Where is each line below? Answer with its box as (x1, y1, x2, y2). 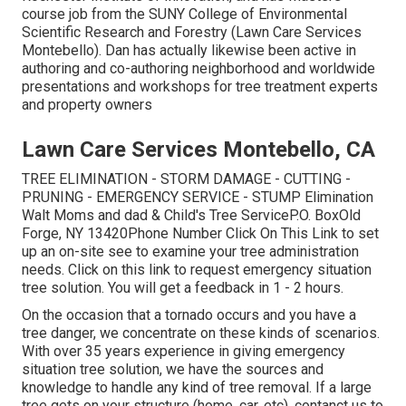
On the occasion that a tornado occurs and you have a (22, 306, 356, 324)
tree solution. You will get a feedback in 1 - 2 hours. (22, 279, 343, 297)
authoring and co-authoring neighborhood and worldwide (22, 60, 375, 78)
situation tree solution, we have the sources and (22, 361, 324, 379)
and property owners (22, 96, 152, 114)
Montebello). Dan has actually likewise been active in (22, 42, 356, 60)
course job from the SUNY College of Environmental (22, 5, 347, 24)
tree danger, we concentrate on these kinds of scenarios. (22, 324, 380, 343)
